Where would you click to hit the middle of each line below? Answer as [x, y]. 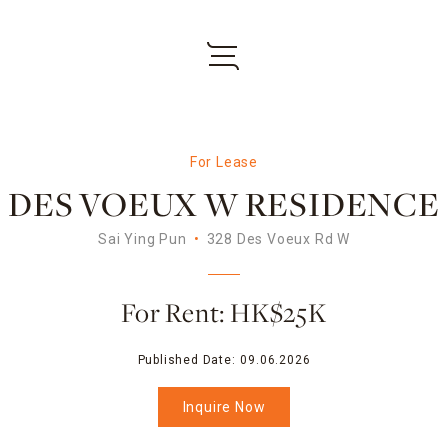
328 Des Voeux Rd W [278, 239]
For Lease [224, 162]
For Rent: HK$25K [224, 315]
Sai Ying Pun [142, 239]
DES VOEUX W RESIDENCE [224, 207]
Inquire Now [224, 406]
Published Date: [186, 359]
